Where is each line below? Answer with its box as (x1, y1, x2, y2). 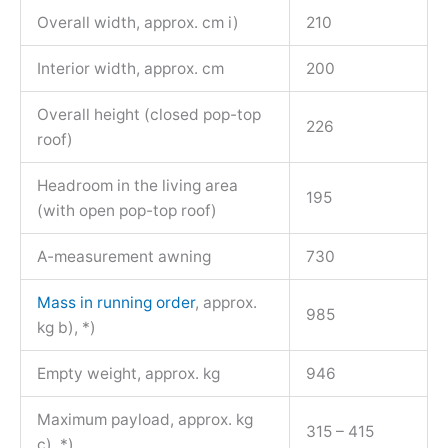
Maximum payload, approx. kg (36, 410, 253, 430)
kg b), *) (36, 318, 96, 338)
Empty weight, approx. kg (36, 364, 220, 384)
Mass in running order (36, 293, 195, 313)
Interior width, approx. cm (36, 59, 224, 79)
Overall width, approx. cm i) (36, 13, 239, 33)
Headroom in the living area (36, 176, 238, 196)
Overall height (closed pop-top (36, 105, 261, 125)
